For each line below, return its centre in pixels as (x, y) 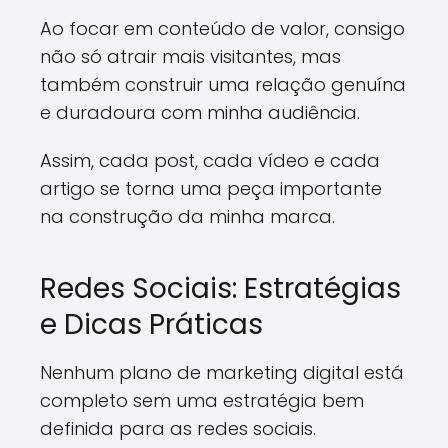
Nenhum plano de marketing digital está (222, 372)
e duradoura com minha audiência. (200, 112)
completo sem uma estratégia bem (202, 400)
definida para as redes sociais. (178, 428)
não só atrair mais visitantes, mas (190, 56)
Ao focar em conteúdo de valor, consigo (222, 28)
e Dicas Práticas (151, 324)
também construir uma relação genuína (223, 84)
